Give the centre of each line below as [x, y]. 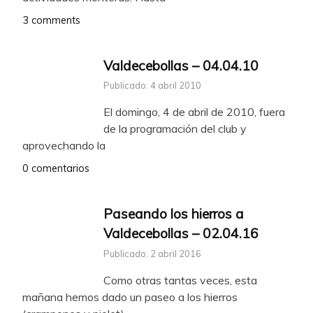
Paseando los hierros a [174, 214]
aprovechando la [64, 146]
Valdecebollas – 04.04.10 [181, 65]
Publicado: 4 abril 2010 [152, 86]
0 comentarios [56, 169]
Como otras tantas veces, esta [180, 281]
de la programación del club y [175, 129]
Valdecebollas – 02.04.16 [181, 234]
